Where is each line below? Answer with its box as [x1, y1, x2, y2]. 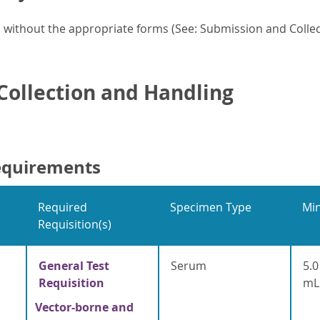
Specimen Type [169, 199, 251, 216]
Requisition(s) [37, 216, 111, 233]
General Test [38, 258, 109, 274]
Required [37, 199, 87, 216]
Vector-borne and [34, 299, 134, 316]
